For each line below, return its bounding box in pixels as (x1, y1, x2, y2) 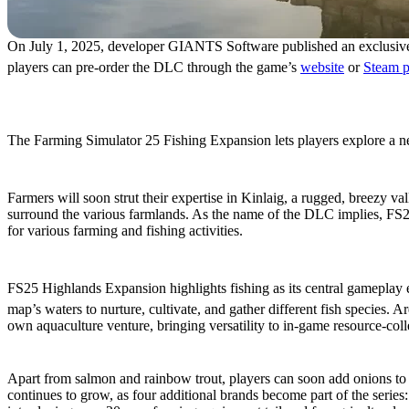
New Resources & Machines (7, 351, 225, 372)
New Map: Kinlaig (7, 171, 152, 191)
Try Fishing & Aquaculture (7, 257, 221, 277)
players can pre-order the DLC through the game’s (7, 59, 300, 75)
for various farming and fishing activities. (7, 223, 243, 238)
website (300, 59, 344, 75)
